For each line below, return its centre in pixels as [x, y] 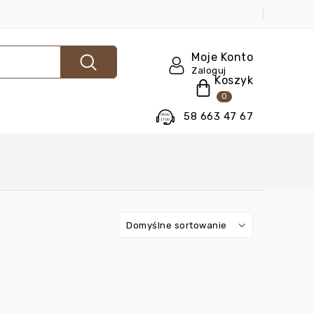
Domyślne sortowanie [177, 226]
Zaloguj [209, 70]
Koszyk [234, 81]
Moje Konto [222, 57]
